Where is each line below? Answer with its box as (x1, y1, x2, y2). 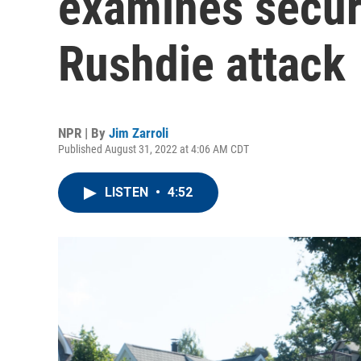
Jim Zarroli (109, 125, 168, 141)
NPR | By (58, 125, 109, 141)
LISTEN (105, 185, 151, 200)
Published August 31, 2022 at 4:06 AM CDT (58, 143, 249, 156)
